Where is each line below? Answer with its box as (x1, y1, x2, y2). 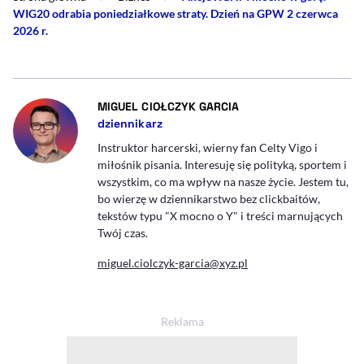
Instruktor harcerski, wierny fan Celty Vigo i (97, 140, 318, 154)
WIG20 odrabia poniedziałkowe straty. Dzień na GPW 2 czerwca (13, 6, 338, 20)
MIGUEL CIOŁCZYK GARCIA (97, 98, 240, 114)
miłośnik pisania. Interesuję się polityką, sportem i (97, 157, 347, 171)
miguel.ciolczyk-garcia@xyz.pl (97, 255, 248, 270)
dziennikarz (97, 115, 162, 131)
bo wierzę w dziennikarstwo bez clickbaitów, (97, 191, 320, 206)
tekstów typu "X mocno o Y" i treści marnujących (97, 208, 343, 223)
